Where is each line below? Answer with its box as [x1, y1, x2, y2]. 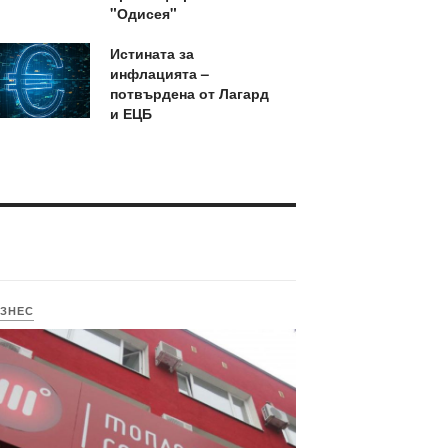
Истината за [109, 42, 194, 63]
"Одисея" [109, 2, 177, 23]
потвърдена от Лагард [109, 82, 269, 103]
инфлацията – [109, 62, 209, 83]
